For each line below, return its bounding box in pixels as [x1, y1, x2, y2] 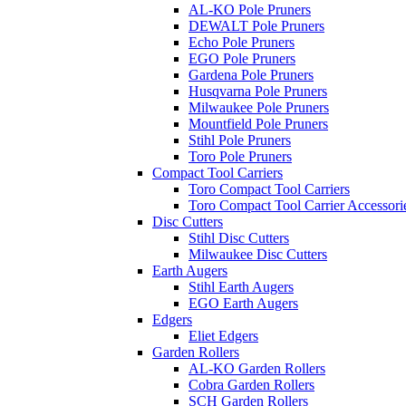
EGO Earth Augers [188, 295, 298, 311]
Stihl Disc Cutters [188, 230, 289, 246]
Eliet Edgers [188, 328, 258, 343]
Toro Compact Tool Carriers [188, 181, 350, 197]
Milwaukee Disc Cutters [188, 246, 327, 262]
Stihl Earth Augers [188, 279, 294, 295]
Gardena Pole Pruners [188, 67, 314, 82]
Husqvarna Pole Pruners [188, 83, 327, 99]
